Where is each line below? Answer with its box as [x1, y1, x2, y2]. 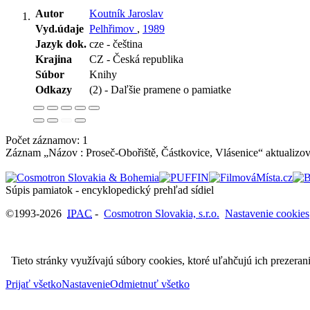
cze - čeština [89, 37, 143, 50]
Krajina [35, 53, 72, 65]
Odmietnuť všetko [110, 277, 190, 290]
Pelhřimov [89, 22, 137, 35]
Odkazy [35, 83, 72, 95]
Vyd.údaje [35, 22, 84, 35]
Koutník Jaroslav [89, 7, 163, 19]
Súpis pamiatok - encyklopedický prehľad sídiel [6, 183, 214, 196]
